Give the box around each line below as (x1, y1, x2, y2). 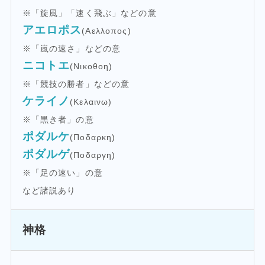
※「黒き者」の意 (22, 114, 94, 124)
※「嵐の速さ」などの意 (22, 43, 121, 53)
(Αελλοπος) (82, 25, 131, 35)
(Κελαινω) (70, 96, 112, 106)
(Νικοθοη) (70, 61, 113, 71)
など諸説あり (22, 185, 76, 195)
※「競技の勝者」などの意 (22, 79, 130, 89)
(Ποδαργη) (70, 150, 116, 160)
